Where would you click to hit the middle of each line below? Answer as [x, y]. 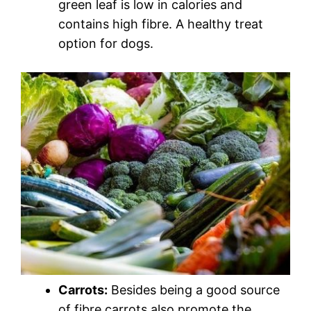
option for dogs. [106, 44]
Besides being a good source [194, 290]
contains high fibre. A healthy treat [161, 24]
